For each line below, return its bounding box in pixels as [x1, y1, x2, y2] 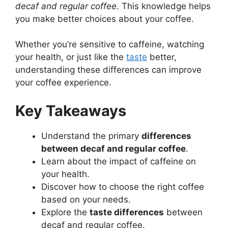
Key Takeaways [15, 101, 126, 120]
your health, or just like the [15, 52, 126, 63]
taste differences [90, 207, 164, 217]
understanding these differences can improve [15, 65, 202, 75]
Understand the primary [41, 130, 141, 141]
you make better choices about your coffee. [15, 13, 194, 24]
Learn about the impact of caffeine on [41, 156, 196, 166]
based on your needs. [41, 194, 131, 205]
